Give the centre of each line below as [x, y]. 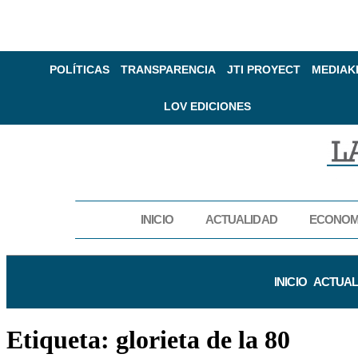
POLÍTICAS [79, 70]
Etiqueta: [61, 339]
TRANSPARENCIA [168, 70]
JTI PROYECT [263, 70]
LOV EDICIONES [208, 106]
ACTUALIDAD [241, 219]
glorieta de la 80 [203, 339]
